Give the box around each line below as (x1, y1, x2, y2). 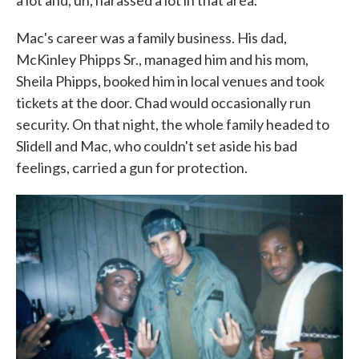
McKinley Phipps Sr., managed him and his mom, (16, 50, 309, 69)
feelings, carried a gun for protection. (16, 159, 248, 177)
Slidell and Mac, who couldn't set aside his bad (16, 137, 297, 155)
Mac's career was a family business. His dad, (16, 29, 287, 47)
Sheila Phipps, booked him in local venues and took (16, 72, 325, 91)
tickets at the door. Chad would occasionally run (16, 94, 311, 112)
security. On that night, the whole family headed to (16, 115, 329, 134)
